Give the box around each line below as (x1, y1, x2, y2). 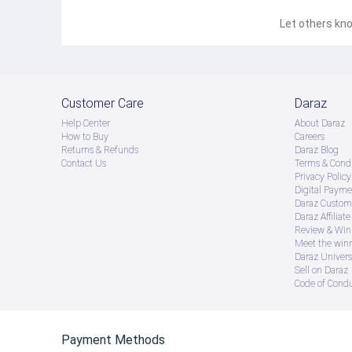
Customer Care (61, 96, 144, 112)
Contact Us (61, 158, 106, 170)
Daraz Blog (295, 145, 339, 156)
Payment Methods (61, 332, 165, 348)
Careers (295, 131, 324, 143)
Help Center (61, 118, 110, 130)
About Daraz (295, 118, 345, 130)
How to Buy (61, 131, 108, 143)
